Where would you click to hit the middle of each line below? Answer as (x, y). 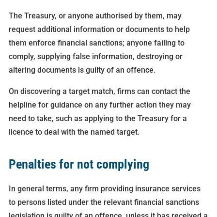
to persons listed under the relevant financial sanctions (104, 202)
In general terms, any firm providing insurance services (104, 189)
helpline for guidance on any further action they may (100, 105)
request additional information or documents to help (99, 30)
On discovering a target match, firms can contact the (99, 92)
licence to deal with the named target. (74, 132)
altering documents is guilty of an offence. (82, 70)
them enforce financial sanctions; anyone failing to (96, 43)
